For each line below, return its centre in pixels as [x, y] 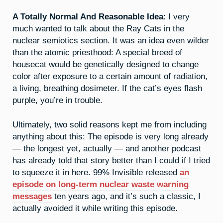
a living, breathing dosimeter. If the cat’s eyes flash [107, 88]
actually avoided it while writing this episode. [95, 208]
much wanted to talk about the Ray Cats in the [98, 28]
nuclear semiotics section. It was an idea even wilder [111, 40]
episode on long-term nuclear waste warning [101, 184]
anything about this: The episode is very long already [111, 136]
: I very [176, 16]
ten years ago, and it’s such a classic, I [126, 196]
